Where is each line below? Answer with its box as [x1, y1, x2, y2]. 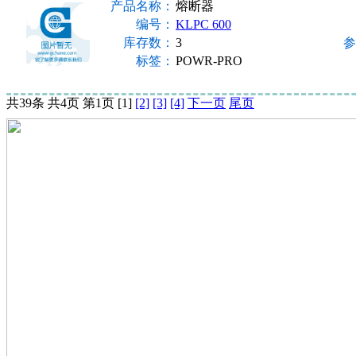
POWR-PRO [176, 53, 242, 68]
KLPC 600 [176, 17, 231, 31]
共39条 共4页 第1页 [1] [6, 95, 135, 110]
